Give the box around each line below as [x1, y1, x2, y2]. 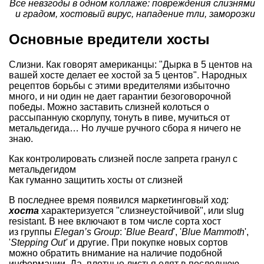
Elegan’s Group [54, 227, 120, 237]
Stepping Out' [11, 237, 67, 248]
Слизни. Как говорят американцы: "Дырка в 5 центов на [9, 60, 252, 70]
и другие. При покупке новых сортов [67, 237, 228, 248]
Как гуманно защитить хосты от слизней [9, 175, 183, 186]
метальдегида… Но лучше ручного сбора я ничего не [9, 123, 241, 134]
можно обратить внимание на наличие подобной [9, 248, 222, 259]
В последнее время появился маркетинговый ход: [9, 195, 229, 206]
